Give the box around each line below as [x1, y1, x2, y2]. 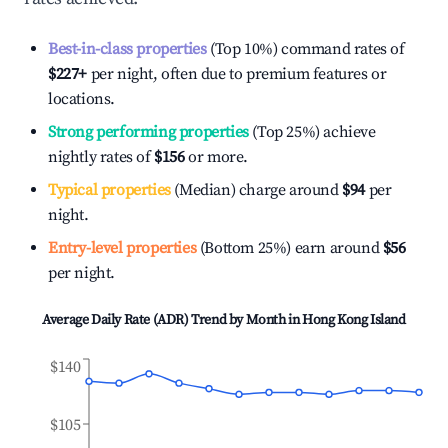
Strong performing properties [48, 122, 249, 142]
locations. [48, 89, 115, 109]
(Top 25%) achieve [248, 122, 376, 142]
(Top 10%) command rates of [206, 39, 405, 59]
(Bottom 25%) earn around [196, 238, 380, 258]
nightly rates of [48, 147, 155, 167]
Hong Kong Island [302, 311, 406, 329]
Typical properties [48, 180, 171, 200]
